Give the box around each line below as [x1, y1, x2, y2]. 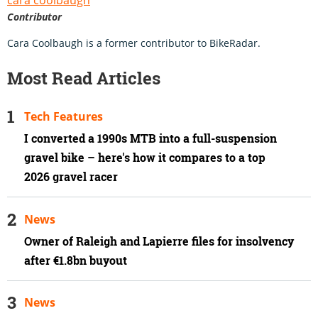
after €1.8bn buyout [24, 252, 130, 268]
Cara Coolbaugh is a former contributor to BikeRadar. [7, 35, 261, 50]
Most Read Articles [7, 66, 160, 89]
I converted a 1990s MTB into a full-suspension [24, 130, 277, 146]
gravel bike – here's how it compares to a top [24, 149, 265, 165]
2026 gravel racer [24, 168, 118, 185]
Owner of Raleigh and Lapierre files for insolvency [24, 233, 294, 249]
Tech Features [24, 108, 103, 124]
